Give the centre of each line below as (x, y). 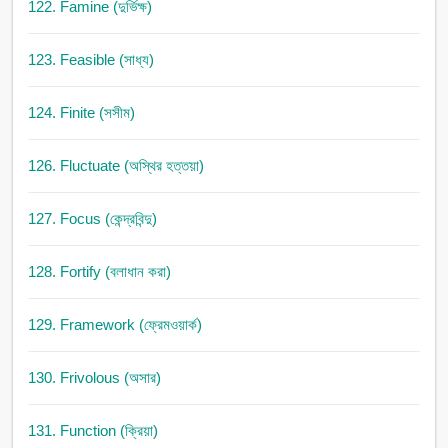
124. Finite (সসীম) (81, 113)
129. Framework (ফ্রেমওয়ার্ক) (114, 325)
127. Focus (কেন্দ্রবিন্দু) (92, 219)
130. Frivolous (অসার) (94, 378)
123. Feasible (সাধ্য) (90, 60)
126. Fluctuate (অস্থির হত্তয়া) (115, 166)
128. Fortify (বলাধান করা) (99, 272)
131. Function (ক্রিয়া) (92, 431)
